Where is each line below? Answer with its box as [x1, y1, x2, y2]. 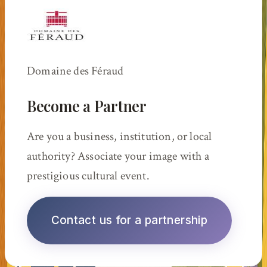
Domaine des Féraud [27, 63, 124, 79]
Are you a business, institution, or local [27, 128, 212, 144]
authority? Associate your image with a [27, 148, 209, 164]
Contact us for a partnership [51, 213, 208, 228]
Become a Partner [27, 96, 147, 116]
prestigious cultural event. [27, 167, 150, 184]
